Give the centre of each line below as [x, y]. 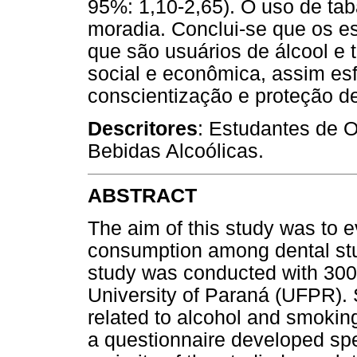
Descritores [143, 129]
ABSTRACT [142, 195]
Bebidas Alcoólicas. [176, 151]
